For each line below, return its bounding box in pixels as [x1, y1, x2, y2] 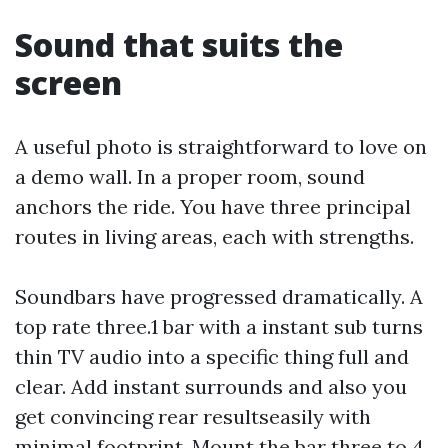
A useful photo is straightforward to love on [15, 134, 427, 159]
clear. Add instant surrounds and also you [15, 374, 407, 399]
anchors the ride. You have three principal [15, 194, 411, 219]
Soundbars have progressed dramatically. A [15, 284, 423, 309]
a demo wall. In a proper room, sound [15, 164, 365, 189]
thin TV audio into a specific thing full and [15, 344, 409, 369]
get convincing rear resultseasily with [15, 404, 371, 429]
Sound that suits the [15, 23, 343, 66]
